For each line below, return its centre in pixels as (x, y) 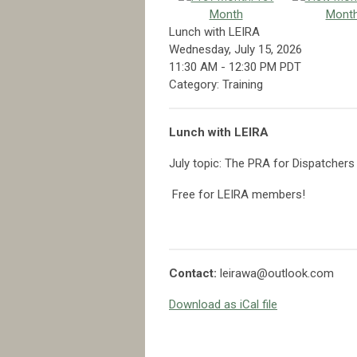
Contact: (194, 273)
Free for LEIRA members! (237, 194)
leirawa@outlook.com (277, 273)
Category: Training (216, 84)
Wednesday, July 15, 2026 (235, 49)
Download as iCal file (223, 304)
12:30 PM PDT (265, 67)
